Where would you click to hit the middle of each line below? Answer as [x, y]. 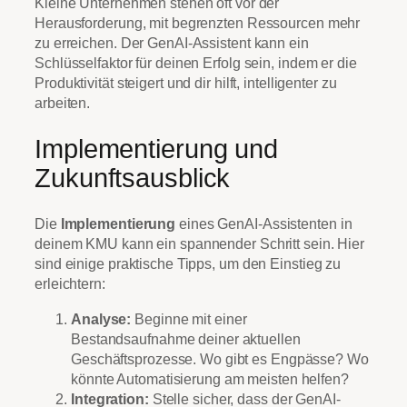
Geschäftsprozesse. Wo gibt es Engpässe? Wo [220, 358]
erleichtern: [70, 284]
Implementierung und [157, 149]
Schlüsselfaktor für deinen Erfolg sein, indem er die [196, 62]
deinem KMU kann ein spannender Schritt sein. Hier [200, 244]
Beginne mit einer [189, 318]
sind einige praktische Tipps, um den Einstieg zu [188, 264]
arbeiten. [63, 102]
